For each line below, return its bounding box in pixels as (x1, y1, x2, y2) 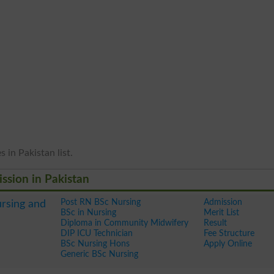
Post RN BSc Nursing (60, 198, 141, 207)
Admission (203, 198, 242, 207)
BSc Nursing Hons (60, 239, 130, 248)
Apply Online (203, 239, 252, 248)
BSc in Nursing (60, 208, 116, 217)
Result (203, 218, 227, 228)
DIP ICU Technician (60, 229, 133, 238)
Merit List (203, 208, 239, 217)
